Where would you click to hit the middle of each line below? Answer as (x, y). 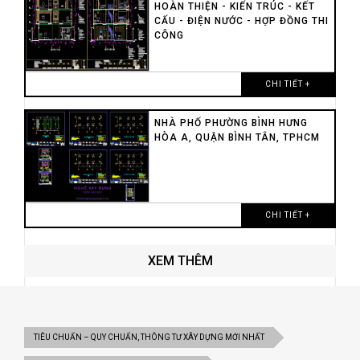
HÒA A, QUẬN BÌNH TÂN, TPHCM (237, 137)
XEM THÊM (180, 260)
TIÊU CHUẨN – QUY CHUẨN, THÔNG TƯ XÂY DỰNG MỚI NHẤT (149, 337)
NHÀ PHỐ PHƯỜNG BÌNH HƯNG (231, 123)
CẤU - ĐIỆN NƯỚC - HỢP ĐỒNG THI (241, 20)
